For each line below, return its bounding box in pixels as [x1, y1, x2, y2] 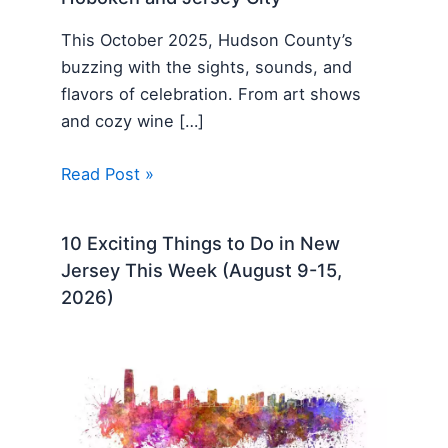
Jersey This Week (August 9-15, [61, 258, 343, 281]
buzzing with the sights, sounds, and [61, 56, 353, 77]
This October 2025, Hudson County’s [61, 29, 354, 50]
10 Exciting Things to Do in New [61, 231, 341, 254]
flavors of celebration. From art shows [61, 83, 362, 104]
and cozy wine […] [61, 110, 205, 131]
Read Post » [61, 164, 155, 185]
